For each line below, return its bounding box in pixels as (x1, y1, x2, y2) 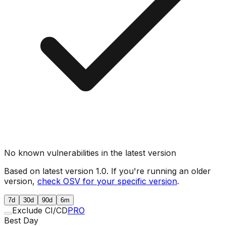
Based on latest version (4, 165, 96, 176)
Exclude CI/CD (12, 205, 68, 215)
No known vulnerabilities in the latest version (4, 147, 176, 158)
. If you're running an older (106, 165, 211, 176)
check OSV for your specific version (37, 176, 177, 186)
